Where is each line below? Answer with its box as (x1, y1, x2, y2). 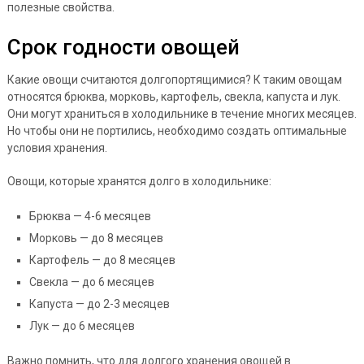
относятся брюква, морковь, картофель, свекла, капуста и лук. (6, 89, 340, 103)
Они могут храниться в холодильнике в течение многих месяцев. (6, 106, 357, 120)
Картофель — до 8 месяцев (28, 253, 175, 266)
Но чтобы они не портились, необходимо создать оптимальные (6, 123, 347, 137)
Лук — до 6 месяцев (28, 318, 135, 332)
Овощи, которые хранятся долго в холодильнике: (6, 174, 271, 188)
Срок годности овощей (6, 34, 240, 59)
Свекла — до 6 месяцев (28, 275, 154, 288)
